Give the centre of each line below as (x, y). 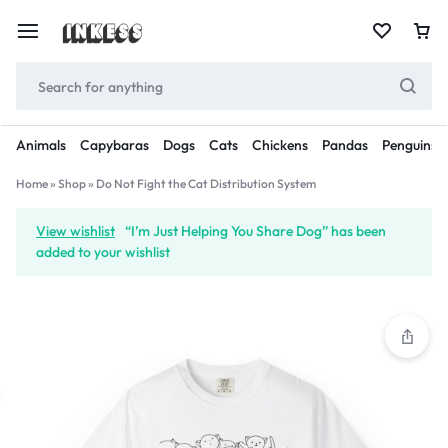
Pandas (345, 145)
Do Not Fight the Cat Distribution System (206, 183)
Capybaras (114, 145)
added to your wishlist (103, 252)
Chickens (280, 145)
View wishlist (75, 231)
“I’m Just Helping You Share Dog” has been (255, 231)
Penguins (409, 145)
